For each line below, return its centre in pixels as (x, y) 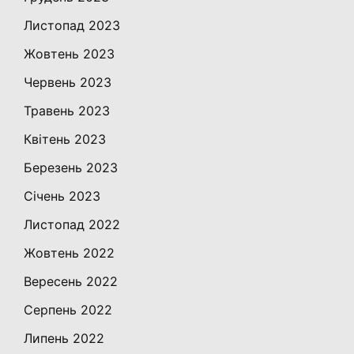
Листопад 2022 (72, 225)
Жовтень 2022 (69, 253)
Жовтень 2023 (69, 54)
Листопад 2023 (72, 26)
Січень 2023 (62, 196)
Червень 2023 (68, 83)
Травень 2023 (67, 111)
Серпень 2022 (68, 310)
